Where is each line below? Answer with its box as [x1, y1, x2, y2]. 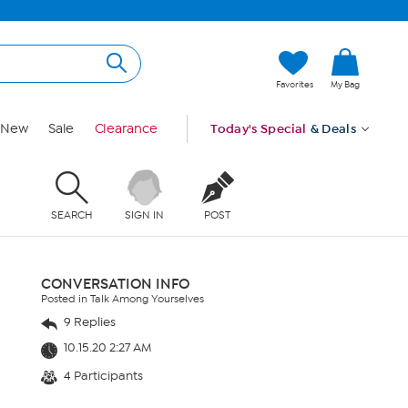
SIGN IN [125, 208, 165, 221]
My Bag [331, 79, 360, 90]
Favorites [276, 79, 313, 90]
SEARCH [50, 208, 93, 221]
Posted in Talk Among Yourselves [41, 292, 204, 305]
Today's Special [210, 121, 307, 137]
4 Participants [61, 367, 143, 383]
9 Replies [61, 314, 116, 330]
